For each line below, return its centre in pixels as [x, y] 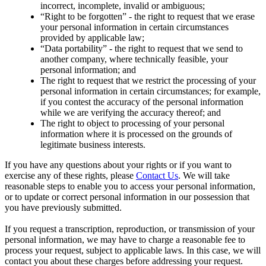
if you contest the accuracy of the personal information [142, 102]
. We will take [204, 175]
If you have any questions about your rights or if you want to [118, 164]
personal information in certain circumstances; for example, [151, 91]
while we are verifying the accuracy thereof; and [131, 112]
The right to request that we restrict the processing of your [148, 80]
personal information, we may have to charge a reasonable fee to [125, 239]
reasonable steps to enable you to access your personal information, [130, 186]
